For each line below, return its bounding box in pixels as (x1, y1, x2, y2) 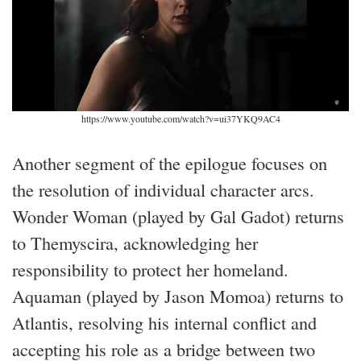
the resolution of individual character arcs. (12, 176, 314, 201)
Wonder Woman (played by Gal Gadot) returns (12, 203, 344, 228)
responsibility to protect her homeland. (12, 256, 288, 281)
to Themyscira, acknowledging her (12, 230, 258, 255)
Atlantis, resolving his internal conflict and (12, 309, 317, 334)
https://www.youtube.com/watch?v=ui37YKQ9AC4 (81, 111, 280, 125)
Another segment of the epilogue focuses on (12, 150, 327, 175)
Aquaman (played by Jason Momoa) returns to (12, 283, 343, 308)
